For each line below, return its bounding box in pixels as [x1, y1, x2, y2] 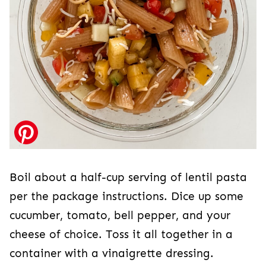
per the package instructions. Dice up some [9, 190, 243, 204]
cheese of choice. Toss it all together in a [9, 228, 233, 242]
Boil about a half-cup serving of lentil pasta [9, 171, 247, 185]
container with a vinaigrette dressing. [9, 247, 214, 261]
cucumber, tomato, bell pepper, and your [9, 209, 230, 223]
